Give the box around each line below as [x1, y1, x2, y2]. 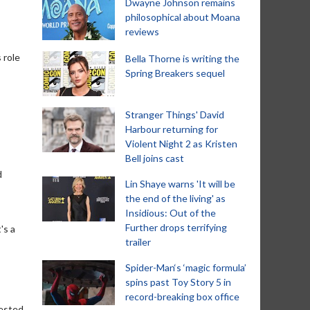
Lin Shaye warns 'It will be [125, 178, 235, 190]
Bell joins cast [125, 152, 184, 164]
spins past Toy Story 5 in [125, 276, 231, 288]
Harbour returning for [125, 123, 218, 135]
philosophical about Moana [125, 11, 240, 23]
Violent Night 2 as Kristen [125, 138, 237, 149]
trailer [125, 236, 151, 248]
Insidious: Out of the [125, 207, 216, 219]
